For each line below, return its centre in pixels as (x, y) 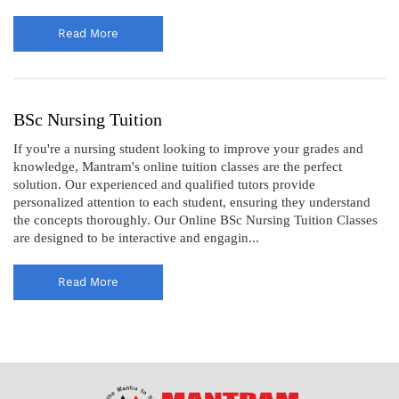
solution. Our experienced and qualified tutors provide (164, 184)
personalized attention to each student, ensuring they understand (192, 202)
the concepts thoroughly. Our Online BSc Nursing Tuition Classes (195, 220)
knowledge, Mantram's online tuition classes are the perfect (178, 166)
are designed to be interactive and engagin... (136, 237)
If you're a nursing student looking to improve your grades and (188, 148)
